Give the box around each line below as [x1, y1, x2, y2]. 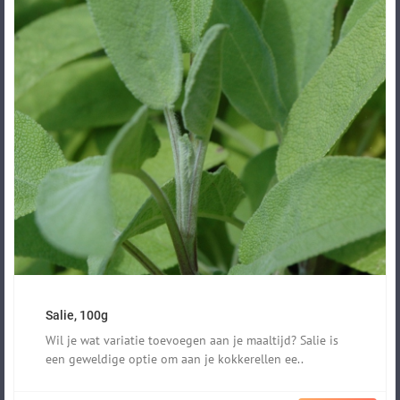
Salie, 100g [46, 308, 108, 323]
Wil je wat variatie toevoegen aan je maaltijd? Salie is [46, 332, 338, 349]
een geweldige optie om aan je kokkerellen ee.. [46, 351, 304, 368]
